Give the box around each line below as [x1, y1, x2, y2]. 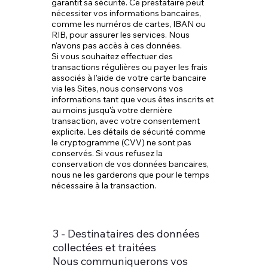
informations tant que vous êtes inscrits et [51, 94, 214, 105]
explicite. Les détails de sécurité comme [51, 126, 206, 137]
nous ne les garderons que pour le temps [51, 169, 209, 180]
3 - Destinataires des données [53, 227, 200, 240]
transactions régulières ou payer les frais [51, 62, 208, 72]
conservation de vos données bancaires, [51, 159, 209, 169]
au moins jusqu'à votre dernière [51, 105, 172, 115]
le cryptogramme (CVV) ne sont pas [51, 137, 191, 148]
